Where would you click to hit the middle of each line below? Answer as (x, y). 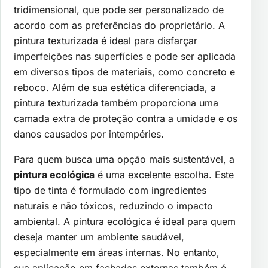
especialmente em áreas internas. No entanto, (117, 253)
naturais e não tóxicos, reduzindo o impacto (113, 206)
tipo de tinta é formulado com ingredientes (110, 191)
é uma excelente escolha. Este (164, 175)
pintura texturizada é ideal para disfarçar (106, 41)
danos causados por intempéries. (89, 134)
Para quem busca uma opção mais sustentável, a (124, 159)
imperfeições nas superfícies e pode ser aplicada (125, 57)
